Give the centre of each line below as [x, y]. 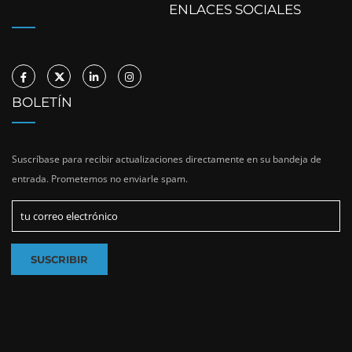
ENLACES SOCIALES [235, 10]
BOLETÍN [42, 103]
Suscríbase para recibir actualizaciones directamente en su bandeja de [167, 159]
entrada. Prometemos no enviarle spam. [100, 179]
